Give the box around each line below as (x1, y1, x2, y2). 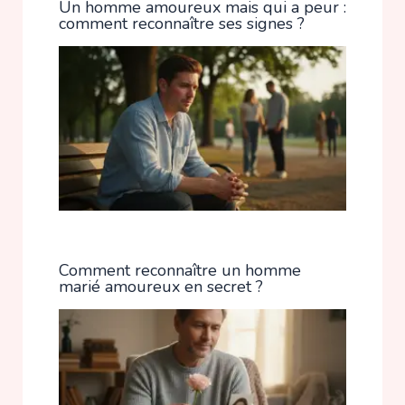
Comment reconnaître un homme (58, 259, 301, 281)
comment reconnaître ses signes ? (58, 12, 305, 34)
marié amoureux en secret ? (58, 275, 263, 297)
